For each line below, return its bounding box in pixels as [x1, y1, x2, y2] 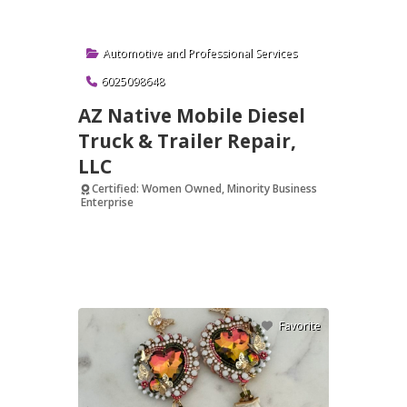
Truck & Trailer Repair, [78, 128, 297, 154]
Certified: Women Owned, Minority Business [91, 181, 317, 197]
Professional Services [188, 45, 298, 61]
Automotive [103, 45, 164, 61]
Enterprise [80, 194, 134, 211]
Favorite [279, 318, 322, 334]
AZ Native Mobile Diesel [78, 103, 306, 129]
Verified [86, 218, 127, 234]
